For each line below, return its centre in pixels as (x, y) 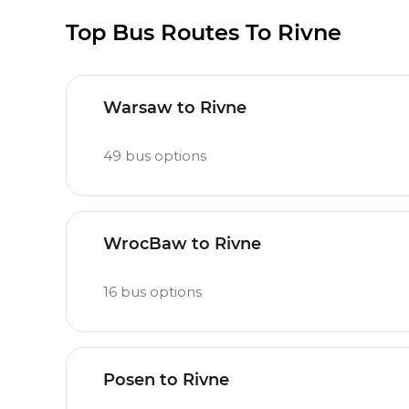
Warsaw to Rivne (175, 108)
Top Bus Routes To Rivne (204, 32)
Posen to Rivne (166, 380)
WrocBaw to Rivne (182, 244)
